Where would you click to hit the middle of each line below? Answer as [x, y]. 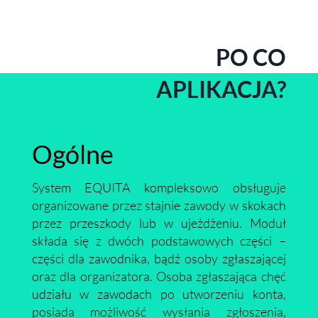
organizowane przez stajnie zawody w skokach [159, 205]
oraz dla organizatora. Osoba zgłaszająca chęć [159, 276]
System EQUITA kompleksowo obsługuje [159, 187]
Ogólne [72, 154]
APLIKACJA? [221, 89]
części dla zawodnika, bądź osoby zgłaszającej [159, 258]
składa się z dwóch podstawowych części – [159, 241]
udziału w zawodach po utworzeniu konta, [159, 294]
